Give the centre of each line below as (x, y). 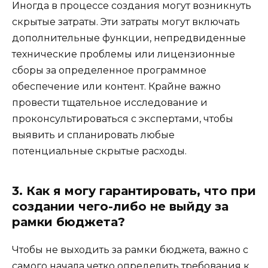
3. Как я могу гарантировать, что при (134, 191)
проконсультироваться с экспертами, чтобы (123, 118)
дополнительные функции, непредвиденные (129, 38)
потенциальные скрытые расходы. (99, 151)
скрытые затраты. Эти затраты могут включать (126, 22)
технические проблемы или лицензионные (124, 54)
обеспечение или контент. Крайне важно (116, 86)
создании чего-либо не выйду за (120, 206)
